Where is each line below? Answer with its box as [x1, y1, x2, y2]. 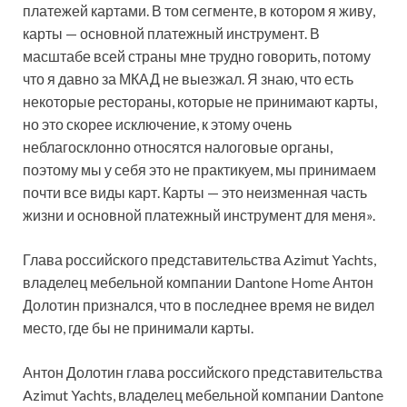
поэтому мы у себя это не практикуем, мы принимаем [23, 160, 376, 178]
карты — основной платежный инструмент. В [23, 24, 320, 42]
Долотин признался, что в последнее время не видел [23, 295, 374, 313]
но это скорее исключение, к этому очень [23, 114, 292, 133]
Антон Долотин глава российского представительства [23, 362, 382, 381]
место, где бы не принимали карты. [23, 318, 253, 336]
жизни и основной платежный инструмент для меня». [23, 205, 375, 223]
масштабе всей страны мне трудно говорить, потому [23, 46, 371, 65]
